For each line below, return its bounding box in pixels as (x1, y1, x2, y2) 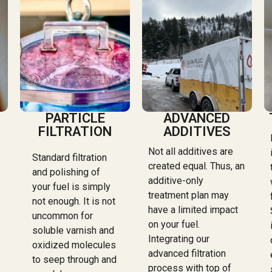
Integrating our (148, 233, 210, 245)
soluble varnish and (32, 224, 115, 236)
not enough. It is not (32, 195, 116, 207)
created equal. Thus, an (148, 160, 245, 172)
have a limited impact (148, 203, 239, 216)
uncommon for (32, 209, 93, 222)
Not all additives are (148, 145, 234, 157)
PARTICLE (45, 110, 105, 126)
